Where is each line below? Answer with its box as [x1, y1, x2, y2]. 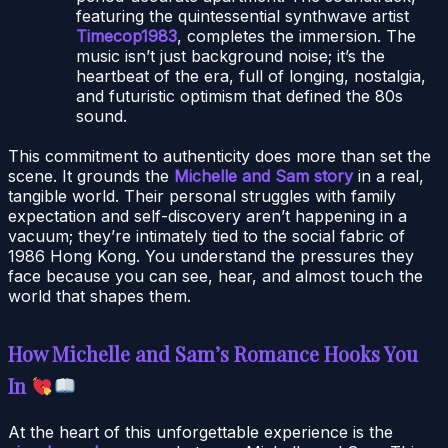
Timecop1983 [76, 25, 177, 46]
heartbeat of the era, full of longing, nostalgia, [76, 65, 426, 86]
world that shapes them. [8, 285, 191, 306]
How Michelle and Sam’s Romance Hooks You [8, 339, 418, 367]
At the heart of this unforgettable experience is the [8, 421, 393, 442]
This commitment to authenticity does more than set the [8, 145, 431, 166]
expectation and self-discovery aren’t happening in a [8, 205, 407, 226]
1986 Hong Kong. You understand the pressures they [8, 245, 414, 266]
